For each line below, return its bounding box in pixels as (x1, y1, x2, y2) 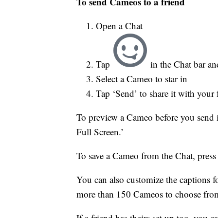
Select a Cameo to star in (96, 72, 187, 85)
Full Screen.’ (76, 125, 124, 138)
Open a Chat (96, 19, 143, 32)
